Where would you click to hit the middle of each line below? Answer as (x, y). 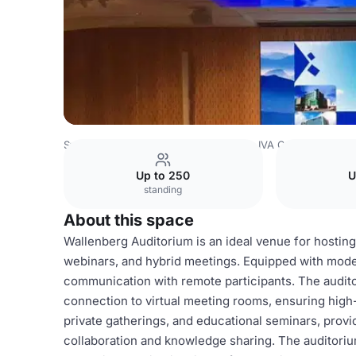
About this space (129, 220)
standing (163, 190)
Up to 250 (163, 175)
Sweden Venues (104, 145)
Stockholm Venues (201, 145)
